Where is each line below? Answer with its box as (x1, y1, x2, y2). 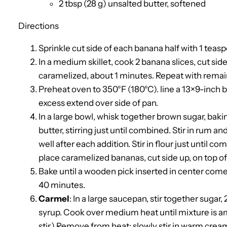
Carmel (39, 193, 69, 204)
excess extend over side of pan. (39, 97, 158, 108)
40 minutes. (39, 179, 85, 190)
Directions (18, 20, 59, 31)
